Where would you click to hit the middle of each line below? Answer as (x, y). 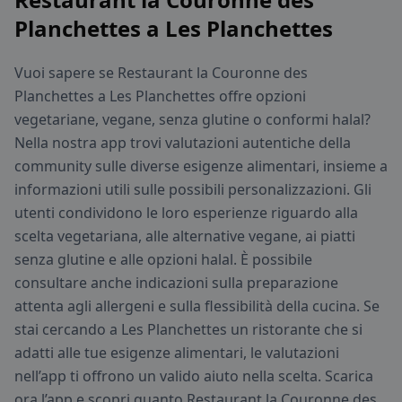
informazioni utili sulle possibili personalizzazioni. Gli (193, 190)
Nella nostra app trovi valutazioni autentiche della (183, 143)
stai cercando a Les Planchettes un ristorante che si (188, 330)
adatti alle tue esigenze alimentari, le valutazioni (177, 353)
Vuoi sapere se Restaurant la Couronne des (161, 73)
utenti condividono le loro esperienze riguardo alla (186, 213)
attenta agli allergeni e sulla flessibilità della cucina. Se (197, 306)
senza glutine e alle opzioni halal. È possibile (163, 260)
